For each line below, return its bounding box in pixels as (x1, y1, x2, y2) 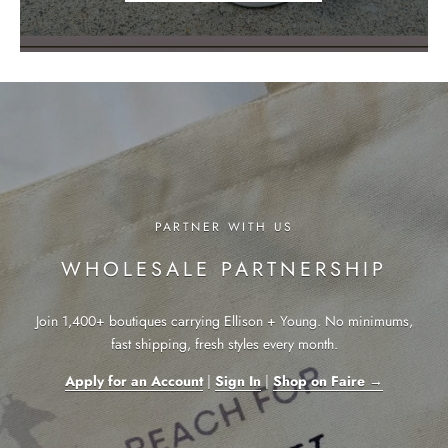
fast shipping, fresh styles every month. (110, 333, 338, 354)
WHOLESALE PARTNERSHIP (61, 254, 387, 284)
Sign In (215, 370, 261, 391)
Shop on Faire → (273, 370, 383, 391)
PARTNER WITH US (154, 217, 294, 236)
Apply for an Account (65, 370, 203, 391)
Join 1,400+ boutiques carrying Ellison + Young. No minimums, (35, 310, 413, 331)
